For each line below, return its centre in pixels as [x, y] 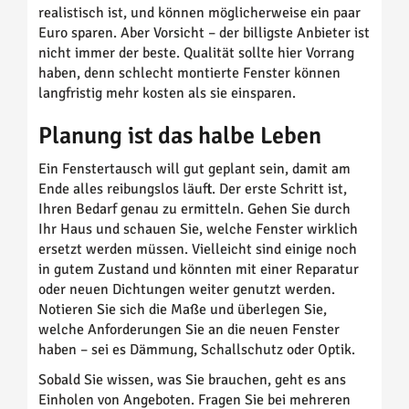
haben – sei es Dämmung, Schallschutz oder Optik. [197, 350]
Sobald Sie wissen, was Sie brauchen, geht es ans [192, 380]
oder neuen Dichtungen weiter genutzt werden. [187, 290]
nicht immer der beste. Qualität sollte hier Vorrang [196, 53]
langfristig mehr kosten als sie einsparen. [167, 94]
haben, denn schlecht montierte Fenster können [189, 73]
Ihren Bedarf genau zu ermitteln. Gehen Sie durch [194, 210]
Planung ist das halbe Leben [180, 136]
